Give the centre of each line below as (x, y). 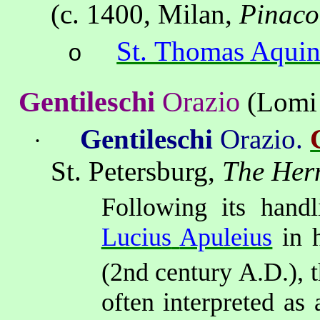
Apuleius (226, 237)
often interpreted (188, 302)
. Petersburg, (149, 171)
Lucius (136, 237)
